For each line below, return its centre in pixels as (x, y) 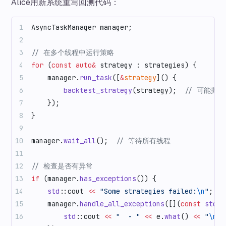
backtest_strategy (82, 91)
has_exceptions (108, 179)
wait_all (80, 141)
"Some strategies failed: (147, 191)
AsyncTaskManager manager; (82, 27)
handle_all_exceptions (122, 204)
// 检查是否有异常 (62, 166)
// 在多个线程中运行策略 (73, 53)
